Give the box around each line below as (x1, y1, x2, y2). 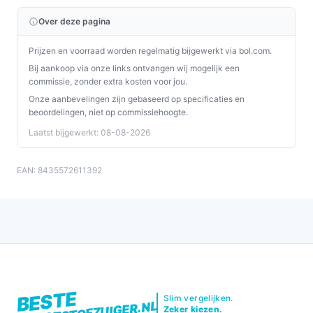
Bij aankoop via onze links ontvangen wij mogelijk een (29, 63, 240, 73)
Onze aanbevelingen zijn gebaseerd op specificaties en (29, 94, 245, 104)
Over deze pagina (38, 16, 110, 27)
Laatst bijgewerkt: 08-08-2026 (29, 127, 150, 138)
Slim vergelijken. (163, 293, 233, 303)
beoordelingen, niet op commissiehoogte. (29, 107, 188, 117)
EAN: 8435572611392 (17, 165, 102, 175)
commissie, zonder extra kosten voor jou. (29, 76, 187, 87)
